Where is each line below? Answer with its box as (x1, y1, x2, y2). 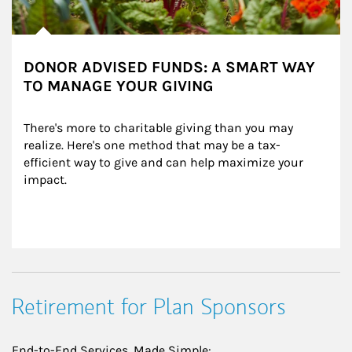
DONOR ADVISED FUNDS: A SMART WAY (24, 57, 315, 76)
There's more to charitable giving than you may (24, 119, 296, 135)
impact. (24, 171, 67, 187)
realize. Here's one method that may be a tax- (24, 137, 280, 152)
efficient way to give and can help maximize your (24, 154, 306, 170)
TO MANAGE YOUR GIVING (24, 76, 214, 95)
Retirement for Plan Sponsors (12, 291, 286, 321)
